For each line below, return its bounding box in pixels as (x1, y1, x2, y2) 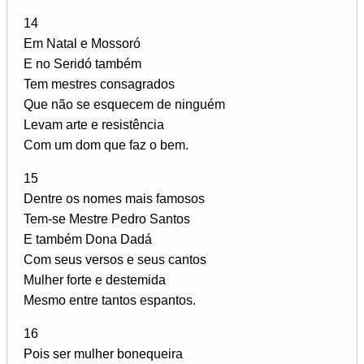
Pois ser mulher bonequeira (24, 346, 183, 361)
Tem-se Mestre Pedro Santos (24, 211, 190, 226)
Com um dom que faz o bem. (24, 137, 188, 152)
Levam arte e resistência (24, 117, 164, 132)
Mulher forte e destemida (24, 272, 166, 287)
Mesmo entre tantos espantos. (24, 292, 196, 307)
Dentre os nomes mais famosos (24, 191, 205, 206)
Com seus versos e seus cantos (24, 252, 206, 266)
